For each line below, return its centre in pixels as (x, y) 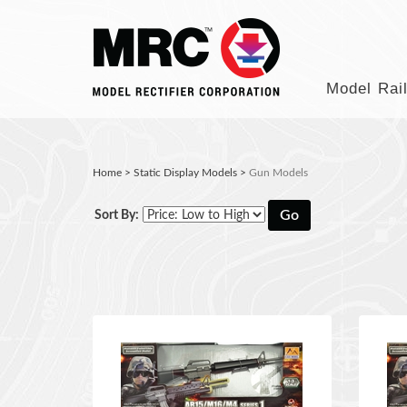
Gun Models (278, 173)
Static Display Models (185, 173)
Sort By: (117, 215)
